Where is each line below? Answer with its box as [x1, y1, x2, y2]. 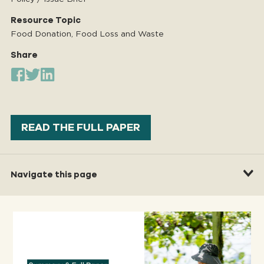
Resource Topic [11, 15, 81, 27]
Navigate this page [11, 169, 97, 181]
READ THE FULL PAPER [21, 120, 140, 135]
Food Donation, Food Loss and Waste [11, 29, 164, 38]
